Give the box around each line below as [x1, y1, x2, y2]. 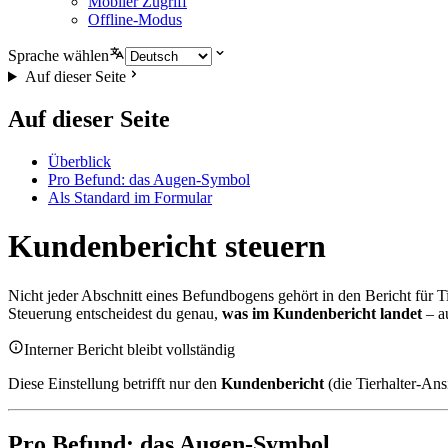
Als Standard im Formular [48, 188, 212, 206]
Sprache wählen [8, 47, 109, 64]
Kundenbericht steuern [8, 228, 326, 265]
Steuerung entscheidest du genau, [8, 304, 222, 322]
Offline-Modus [88, 11, 182, 28]
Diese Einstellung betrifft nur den [8, 374, 221, 392]
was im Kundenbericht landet [222, 304, 422, 322]
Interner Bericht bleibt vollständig [24, 340, 235, 358]
